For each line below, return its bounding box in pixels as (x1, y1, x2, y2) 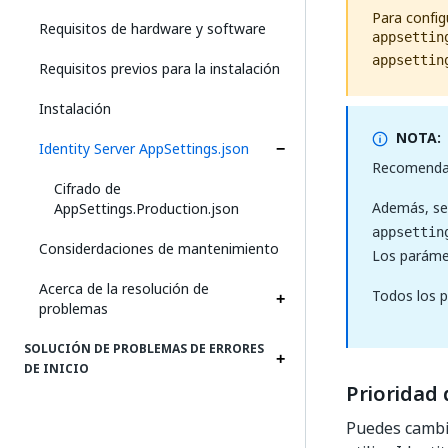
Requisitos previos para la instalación (39, 58, 280, 79)
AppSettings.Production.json (54, 198, 239, 219)
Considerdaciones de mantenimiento (39, 238, 279, 259)
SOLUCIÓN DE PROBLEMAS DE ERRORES (24, 340, 264, 358)
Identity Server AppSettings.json (39, 138, 249, 159)
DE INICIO (24, 360, 89, 378)
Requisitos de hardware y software (39, 18, 266, 39)
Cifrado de (54, 178, 121, 199)
